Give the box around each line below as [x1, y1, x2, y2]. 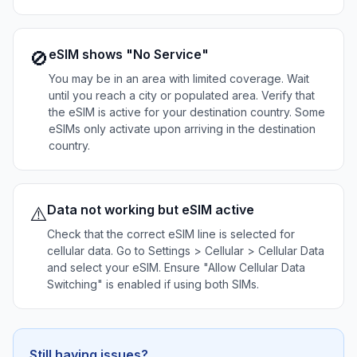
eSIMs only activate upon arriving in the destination [49, 122, 316, 135]
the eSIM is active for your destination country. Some [49, 105, 325, 119]
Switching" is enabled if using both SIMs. [47, 277, 259, 291]
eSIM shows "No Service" [49, 46, 209, 62]
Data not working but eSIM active [47, 202, 254, 218]
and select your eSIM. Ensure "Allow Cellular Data [47, 261, 305, 274]
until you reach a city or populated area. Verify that [49, 88, 315, 102]
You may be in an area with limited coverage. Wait [49, 72, 309, 85]
